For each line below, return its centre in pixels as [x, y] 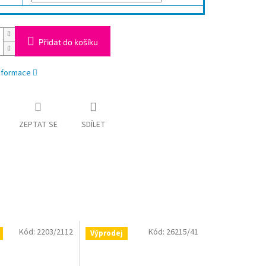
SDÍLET [93, 125]
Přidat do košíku [68, 42]
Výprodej [107, 234]
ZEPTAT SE [38, 125]
